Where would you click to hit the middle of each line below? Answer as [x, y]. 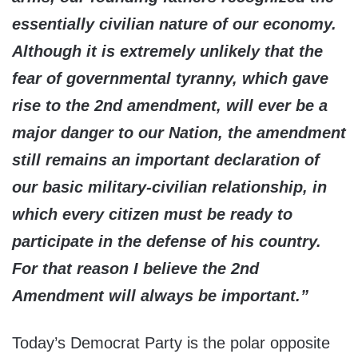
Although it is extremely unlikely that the [167, 52]
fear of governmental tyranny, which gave [170, 79]
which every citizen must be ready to [152, 215]
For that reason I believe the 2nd [135, 269]
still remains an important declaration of [166, 160]
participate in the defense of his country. [167, 242]
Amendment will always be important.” [163, 296]
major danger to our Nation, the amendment [179, 133]
